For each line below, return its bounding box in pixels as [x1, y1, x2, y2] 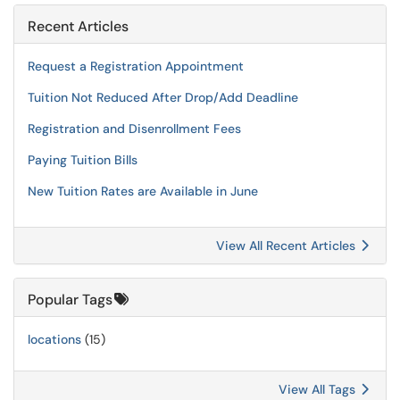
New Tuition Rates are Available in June [28, 183, 258, 199]
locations [28, 331, 81, 347]
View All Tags [279, 381, 359, 397]
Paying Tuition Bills [28, 152, 137, 168]
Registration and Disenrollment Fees [28, 121, 241, 137]
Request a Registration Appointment [28, 58, 244, 74]
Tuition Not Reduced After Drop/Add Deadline [28, 89, 298, 105]
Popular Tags [28, 290, 112, 309]
